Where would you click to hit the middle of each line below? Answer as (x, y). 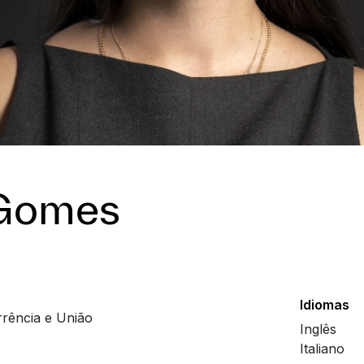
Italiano (323, 349)
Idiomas (325, 305)
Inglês (318, 329)
